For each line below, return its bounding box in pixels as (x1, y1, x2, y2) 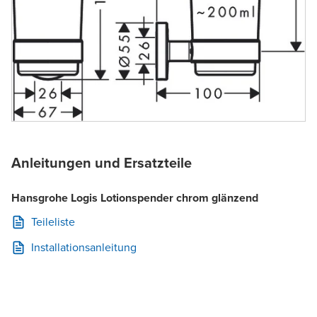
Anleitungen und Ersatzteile (11, 152, 192, 174)
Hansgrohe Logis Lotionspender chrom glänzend (11, 190, 258, 207)
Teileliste (31, 214, 75, 231)
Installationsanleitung (31, 239, 137, 256)
